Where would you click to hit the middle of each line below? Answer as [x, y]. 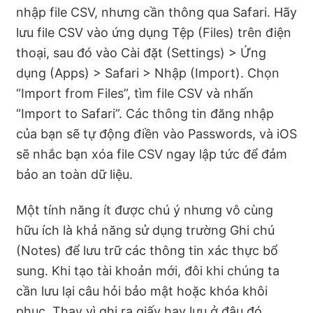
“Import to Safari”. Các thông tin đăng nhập [145, 113]
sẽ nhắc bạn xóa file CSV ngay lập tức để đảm [152, 154]
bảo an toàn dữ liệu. [74, 174]
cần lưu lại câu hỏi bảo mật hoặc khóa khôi [142, 291]
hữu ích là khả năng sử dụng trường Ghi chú [145, 230]
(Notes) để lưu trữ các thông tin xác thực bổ [147, 250]
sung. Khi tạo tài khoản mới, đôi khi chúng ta [148, 270]
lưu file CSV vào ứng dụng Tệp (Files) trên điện [154, 32]
